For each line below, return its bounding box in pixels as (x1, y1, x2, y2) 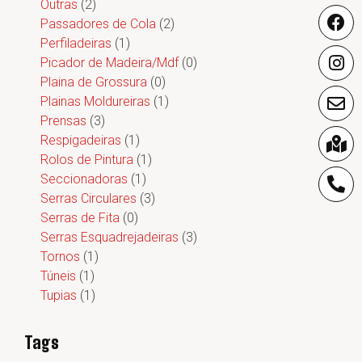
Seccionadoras (40, 171, 128, 187)
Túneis (40, 268, 76, 284)
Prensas (40, 113, 86, 128)
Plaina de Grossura (40, 74, 147, 90)
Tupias (40, 288, 77, 303)
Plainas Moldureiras (40, 94, 150, 109)
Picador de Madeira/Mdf (40, 55, 179, 70)
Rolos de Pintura (40, 152, 133, 167)
